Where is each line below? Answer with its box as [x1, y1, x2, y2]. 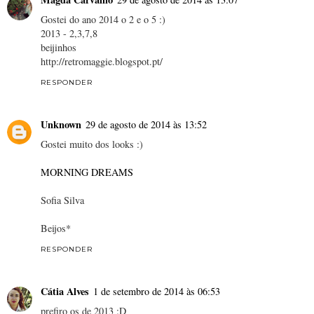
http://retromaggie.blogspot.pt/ [41, 54, 163, 68]
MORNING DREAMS [41, 165, 133, 179]
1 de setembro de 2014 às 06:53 [93, 284, 220, 298]
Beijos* [41, 221, 71, 235]
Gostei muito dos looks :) [41, 137, 143, 151]
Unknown [41, 116, 81, 132]
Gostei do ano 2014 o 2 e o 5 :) [41, 12, 165, 26]
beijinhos [41, 40, 76, 54]
